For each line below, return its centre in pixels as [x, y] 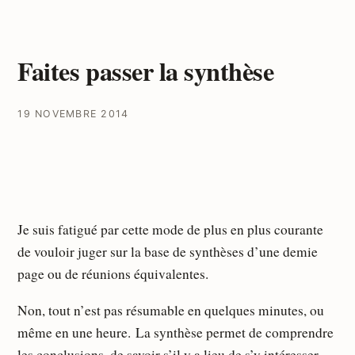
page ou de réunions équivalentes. [113, 274]
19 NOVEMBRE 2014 [73, 114]
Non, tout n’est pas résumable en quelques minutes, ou [171, 310]
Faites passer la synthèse [146, 71]
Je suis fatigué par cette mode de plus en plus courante [171, 230]
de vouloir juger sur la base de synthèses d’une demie [168, 252]
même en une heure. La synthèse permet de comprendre [176, 332]
